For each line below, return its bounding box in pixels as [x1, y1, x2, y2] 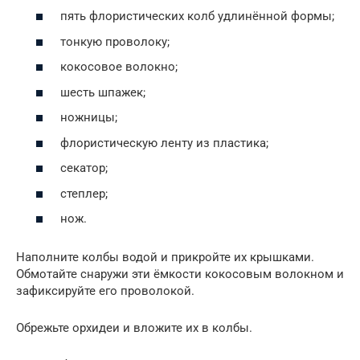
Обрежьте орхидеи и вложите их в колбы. [16, 321, 252, 336]
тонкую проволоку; [60, 34, 170, 49]
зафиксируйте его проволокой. [16, 284, 194, 299]
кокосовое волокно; [60, 59, 178, 75]
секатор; [60, 161, 108, 176]
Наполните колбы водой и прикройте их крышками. [16, 250, 314, 265]
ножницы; [60, 110, 117, 125]
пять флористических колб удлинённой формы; [60, 9, 334, 24]
